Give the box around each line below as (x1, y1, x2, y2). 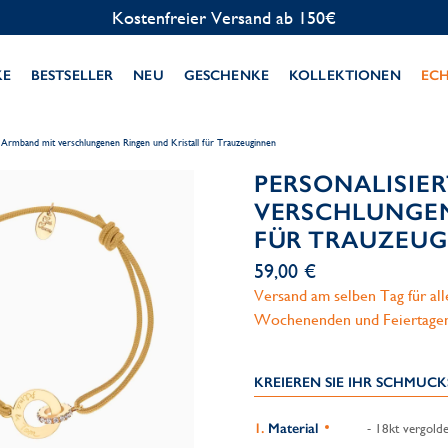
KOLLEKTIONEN (288, 66, 401, 84)
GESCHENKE (183, 66, 269, 84)
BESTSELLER (30, 66, 114, 84)
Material (267, 420, 318, 437)
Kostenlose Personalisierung (120, 7, 328, 28)
